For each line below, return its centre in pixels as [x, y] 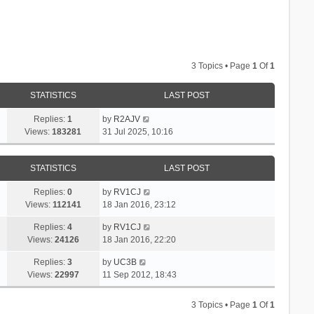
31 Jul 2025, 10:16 [137, 131]
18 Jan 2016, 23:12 [139, 204]
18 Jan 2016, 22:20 [139, 239]
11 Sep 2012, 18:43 [139, 274]
